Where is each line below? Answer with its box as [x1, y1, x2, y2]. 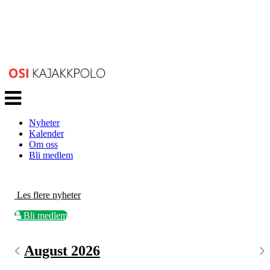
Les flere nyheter [14, 190, 81, 201]
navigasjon [4, 99, 45, 110]
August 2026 [24, 243, 101, 259]
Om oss [29, 139, 58, 150]
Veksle [4, 88, 30, 99]
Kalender [29, 128, 64, 139]
